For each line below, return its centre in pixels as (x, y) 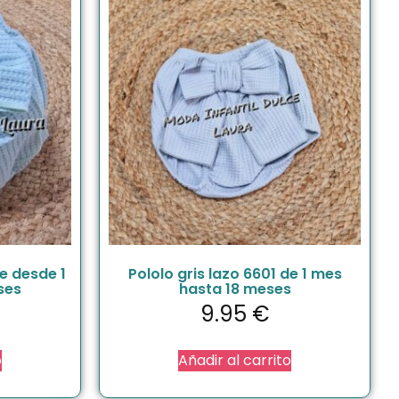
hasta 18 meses (235, 289)
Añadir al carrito (235, 360)
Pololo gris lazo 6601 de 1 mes (235, 273)
